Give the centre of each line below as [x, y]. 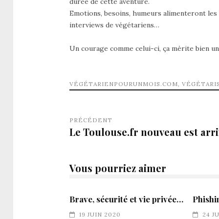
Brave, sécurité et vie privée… [126, 199]
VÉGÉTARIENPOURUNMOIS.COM [124, 84]
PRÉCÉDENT [91, 120]
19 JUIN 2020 [100, 214]
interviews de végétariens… [114, 25]
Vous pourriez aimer [118, 168]
